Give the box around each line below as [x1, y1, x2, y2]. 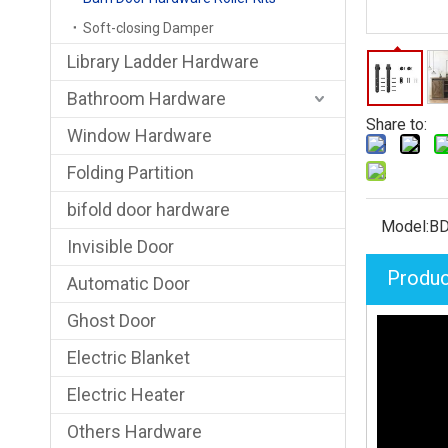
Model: [381, 217, 429, 236]
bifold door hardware [67, 199, 230, 220]
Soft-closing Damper [83, 20, 214, 36]
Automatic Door [67, 273, 190, 294]
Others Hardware [67, 421, 202, 442]
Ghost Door [67, 310, 156, 331]
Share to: [366, 115, 427, 134]
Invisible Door [67, 236, 174, 257]
